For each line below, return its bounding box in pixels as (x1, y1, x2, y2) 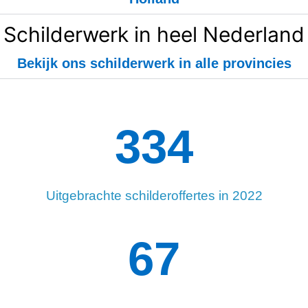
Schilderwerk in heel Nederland (3, 22, 305, 47)
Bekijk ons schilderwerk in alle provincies (16, 56, 291, 71)
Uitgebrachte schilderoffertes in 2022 (45, 188, 263, 203)
